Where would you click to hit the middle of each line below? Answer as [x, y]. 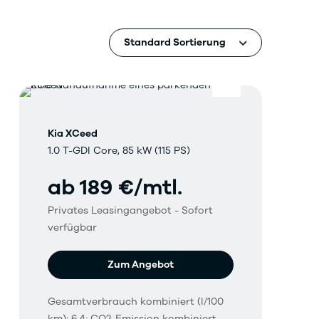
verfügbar [72, 228]
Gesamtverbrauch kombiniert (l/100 [135, 302]
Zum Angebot [140, 265]
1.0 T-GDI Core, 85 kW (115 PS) [119, 151]
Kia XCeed [72, 134]
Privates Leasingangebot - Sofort [130, 211]
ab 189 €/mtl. [115, 188]
